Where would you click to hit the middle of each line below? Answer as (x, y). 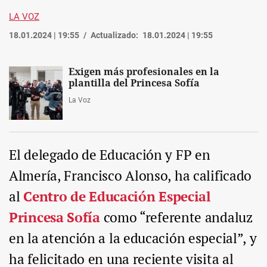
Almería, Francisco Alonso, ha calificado (131, 176)
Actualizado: (114, 35)
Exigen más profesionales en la (144, 72)
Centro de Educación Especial (117, 197)
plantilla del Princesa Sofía (134, 83)
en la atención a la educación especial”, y (133, 238)
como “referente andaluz (176, 218)
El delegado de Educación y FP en (110, 155)
